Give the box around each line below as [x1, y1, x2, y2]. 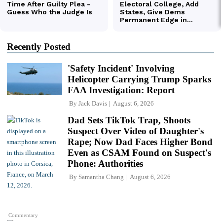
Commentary [8, 212, 38, 219]
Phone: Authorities [68, 158, 143, 169]
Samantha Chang [78, 173, 124, 181]
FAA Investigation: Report [68, 84, 175, 95]
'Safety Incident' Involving [68, 63, 175, 74]
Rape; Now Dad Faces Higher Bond [68, 136, 213, 147]
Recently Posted [7, 41, 71, 52]
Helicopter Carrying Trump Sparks [68, 74, 211, 84]
